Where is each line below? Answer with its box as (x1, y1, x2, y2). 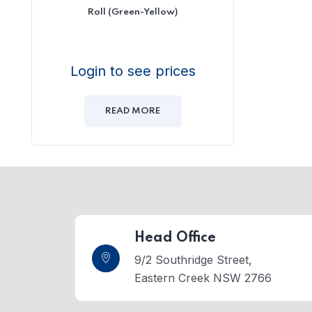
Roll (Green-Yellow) (88, 8, 178, 17)
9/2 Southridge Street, (134, 253, 252, 267)
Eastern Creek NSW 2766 (134, 271, 272, 285)
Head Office (134, 231, 216, 245)
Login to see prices (70, 63, 196, 79)
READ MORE (105, 107, 160, 116)
